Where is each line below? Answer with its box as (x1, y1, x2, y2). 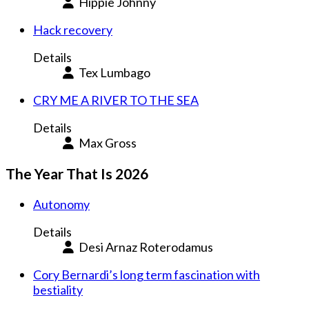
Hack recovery (33, 22, 112, 38)
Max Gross (76, 135, 137, 151)
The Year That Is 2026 (6, 165, 148, 183)
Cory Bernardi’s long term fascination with (33, 267, 260, 283)
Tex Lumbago (76, 65, 150, 81)
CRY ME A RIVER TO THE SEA (33, 92, 199, 108)
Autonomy (33, 197, 90, 212)
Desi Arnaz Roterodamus (76, 239, 213, 255)
